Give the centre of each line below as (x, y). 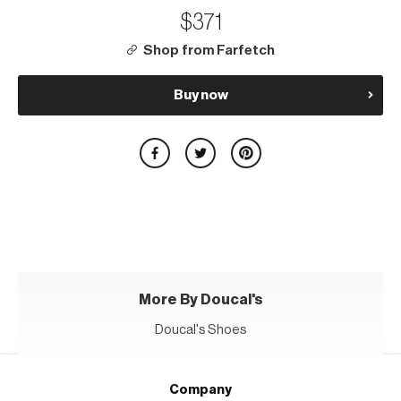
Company (200, 389)
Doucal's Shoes (200, 329)
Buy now (200, 94)
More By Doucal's (200, 299)
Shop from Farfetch (209, 50)
